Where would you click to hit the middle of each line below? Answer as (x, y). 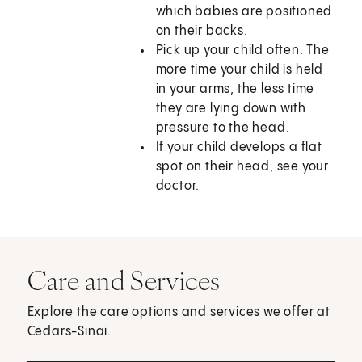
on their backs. (202, 32)
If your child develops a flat (239, 148)
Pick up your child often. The (242, 51)
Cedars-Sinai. (69, 332)
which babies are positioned (244, 12)
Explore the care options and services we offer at (179, 313)
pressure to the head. (223, 128)
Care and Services (124, 281)
